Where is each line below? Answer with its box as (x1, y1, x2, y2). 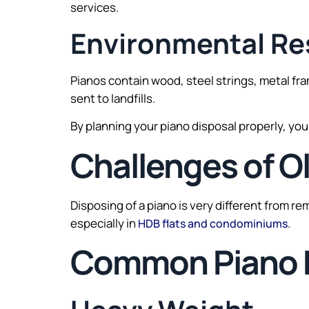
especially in (70, 215, 138, 231)
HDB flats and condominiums (138, 215, 288, 231)
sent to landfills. (70, 90, 155, 106)
